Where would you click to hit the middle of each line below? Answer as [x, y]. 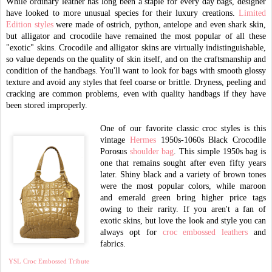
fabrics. [113, 244]
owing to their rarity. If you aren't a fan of [183, 209]
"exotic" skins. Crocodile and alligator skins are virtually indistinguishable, [136, 48]
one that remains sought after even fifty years [183, 163]
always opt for [131, 232]
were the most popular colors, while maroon [183, 186]
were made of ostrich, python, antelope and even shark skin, [160, 25]
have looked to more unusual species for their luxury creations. [121, 13]
